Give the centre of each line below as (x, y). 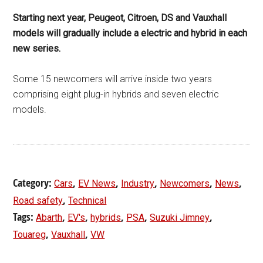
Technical (87, 200)
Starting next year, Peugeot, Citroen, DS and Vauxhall (120, 18)
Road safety (38, 200)
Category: (34, 183)
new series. (37, 48)
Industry (138, 183)
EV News (97, 183)
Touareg (30, 234)
